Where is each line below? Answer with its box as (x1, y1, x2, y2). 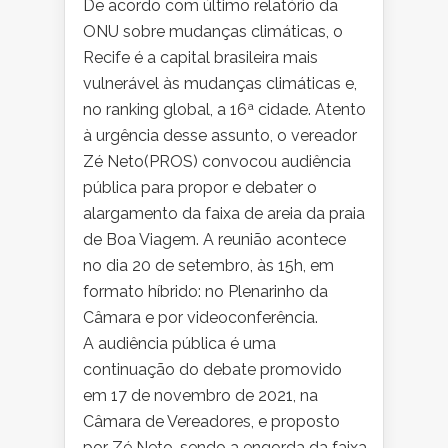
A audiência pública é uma (83, 334, 276, 354)
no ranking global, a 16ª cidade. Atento (83, 100, 366, 120)
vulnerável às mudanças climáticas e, (83, 74, 357, 94)
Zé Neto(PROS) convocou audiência (83, 152, 351, 172)
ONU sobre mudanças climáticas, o (83, 22, 343, 42)
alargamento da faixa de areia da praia (83, 204, 365, 224)
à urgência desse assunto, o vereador (83, 126, 357, 146)
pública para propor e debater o (83, 178, 317, 198)
